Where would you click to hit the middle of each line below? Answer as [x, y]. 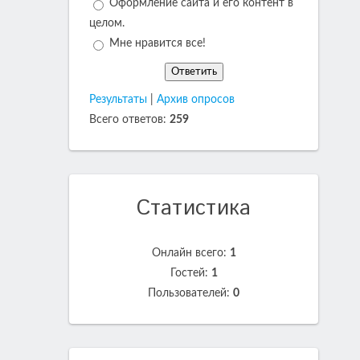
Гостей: [190, 274]
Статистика [194, 209]
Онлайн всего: [190, 254]
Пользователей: [190, 294]
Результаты [118, 100]
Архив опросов [196, 100]
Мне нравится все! [157, 44]
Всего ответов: [129, 120]
